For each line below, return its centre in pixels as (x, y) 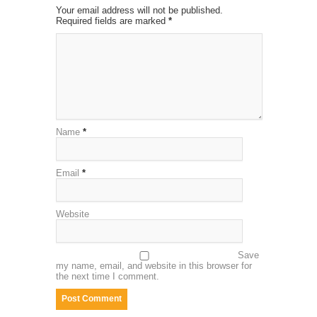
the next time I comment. (108, 276)
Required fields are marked (112, 21)
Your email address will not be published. (139, 10)
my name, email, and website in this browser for (154, 265)
